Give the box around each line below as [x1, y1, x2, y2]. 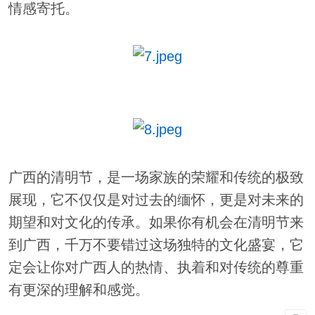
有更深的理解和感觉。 [8, 282, 149, 298]
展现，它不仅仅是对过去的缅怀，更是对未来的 [8, 192, 304, 208]
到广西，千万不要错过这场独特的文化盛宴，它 [8, 237, 304, 253]
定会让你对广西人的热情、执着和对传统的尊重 [8, 259, 304, 276]
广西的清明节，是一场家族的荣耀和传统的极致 [8, 169, 304, 186]
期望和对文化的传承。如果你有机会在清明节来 [8, 214, 304, 231]
